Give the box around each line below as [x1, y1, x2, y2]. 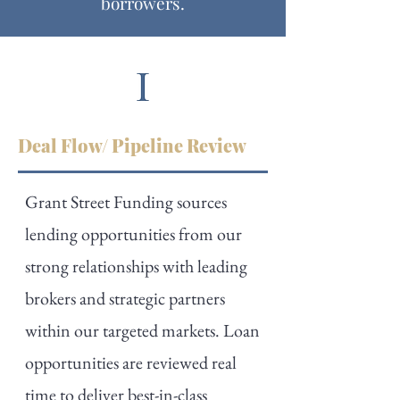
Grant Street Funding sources [25, 190, 227, 213]
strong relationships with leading [25, 254, 247, 278]
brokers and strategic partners [25, 287, 225, 310]
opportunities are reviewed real [25, 351, 237, 374]
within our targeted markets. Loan [25, 319, 260, 342]
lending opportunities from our [25, 222, 242, 246]
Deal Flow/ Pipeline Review [18, 133, 246, 157]
